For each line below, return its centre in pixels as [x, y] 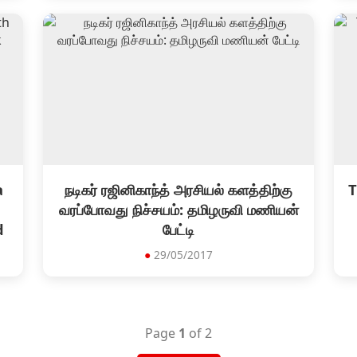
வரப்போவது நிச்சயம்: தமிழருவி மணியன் [178, 209]
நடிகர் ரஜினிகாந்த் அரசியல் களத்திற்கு [178, 189]
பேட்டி [178, 229]
